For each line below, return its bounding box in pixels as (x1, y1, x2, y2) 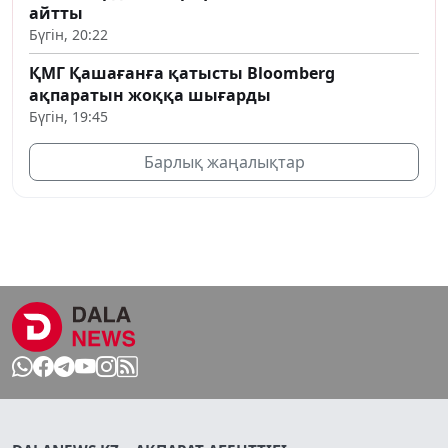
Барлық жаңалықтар (143, 150, 305, 173)
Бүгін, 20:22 (29, 24, 108, 44)
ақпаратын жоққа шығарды (29, 83, 271, 106)
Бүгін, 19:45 (29, 106, 108, 126)
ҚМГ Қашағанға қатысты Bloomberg (29, 61, 335, 84)
